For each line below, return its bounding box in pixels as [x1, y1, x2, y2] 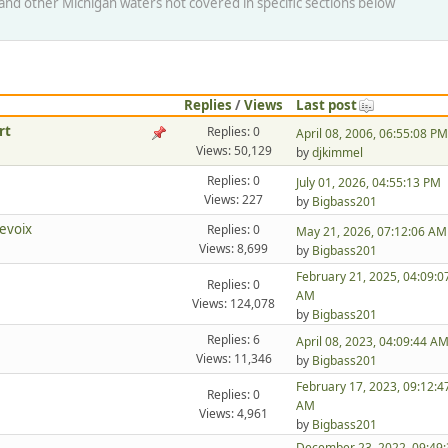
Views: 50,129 [195, 142, 272, 160]
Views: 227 [204, 191, 264, 209]
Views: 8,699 [199, 240, 269, 258]
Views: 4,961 [199, 405, 269, 423]
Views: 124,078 [192, 295, 276, 313]
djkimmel [311, 143, 363, 161]
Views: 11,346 [195, 350, 272, 368]
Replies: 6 [207, 331, 261, 349]
